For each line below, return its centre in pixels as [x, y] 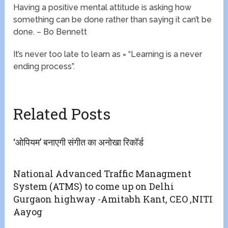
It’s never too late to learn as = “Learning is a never [108, 54]
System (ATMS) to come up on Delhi [94, 187]
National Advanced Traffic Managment [103, 174]
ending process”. [44, 67]
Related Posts [62, 114]
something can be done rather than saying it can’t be [113, 20]
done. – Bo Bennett [50, 32]
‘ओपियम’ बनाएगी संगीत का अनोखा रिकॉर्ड [79, 142]
